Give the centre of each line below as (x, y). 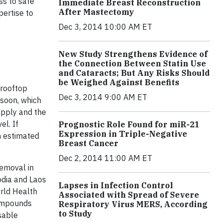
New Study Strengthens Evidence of (133, 54)
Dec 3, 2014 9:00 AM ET (103, 97)
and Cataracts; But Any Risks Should (134, 73)
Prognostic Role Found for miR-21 (129, 124)
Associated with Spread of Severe (129, 195)
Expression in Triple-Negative (123, 134)
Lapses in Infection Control (116, 185)
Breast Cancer (88, 143)
